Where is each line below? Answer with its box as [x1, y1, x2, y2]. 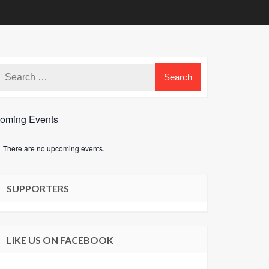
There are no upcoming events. [3, 143, 104, 154]
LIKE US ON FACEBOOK [7, 234, 113, 246]
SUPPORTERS [7, 183, 69, 195]
